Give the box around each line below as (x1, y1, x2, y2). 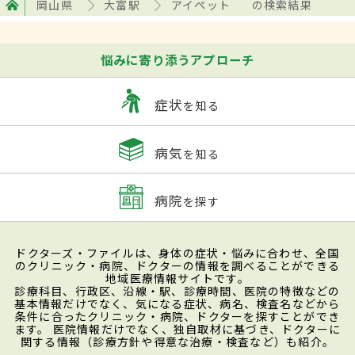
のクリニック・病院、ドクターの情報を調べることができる (14, 257, 341, 273)
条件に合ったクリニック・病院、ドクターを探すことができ (14, 307, 341, 324)
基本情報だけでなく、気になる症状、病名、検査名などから (14, 295, 341, 311)
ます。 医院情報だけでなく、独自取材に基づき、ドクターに (13, 320, 342, 337)
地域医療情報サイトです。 (105, 269, 250, 286)
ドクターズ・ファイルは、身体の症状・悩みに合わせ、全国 (15, 244, 340, 261)
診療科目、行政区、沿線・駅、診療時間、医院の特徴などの (14, 282, 341, 299)
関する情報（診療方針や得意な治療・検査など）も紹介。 (20, 333, 335, 349)
